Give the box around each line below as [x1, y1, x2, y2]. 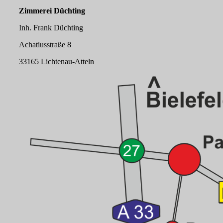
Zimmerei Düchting [19, 6, 85, 15]
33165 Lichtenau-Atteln [19, 57, 94, 66]
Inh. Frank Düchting [19, 23, 83, 32]
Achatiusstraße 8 [19, 40, 71, 49]
